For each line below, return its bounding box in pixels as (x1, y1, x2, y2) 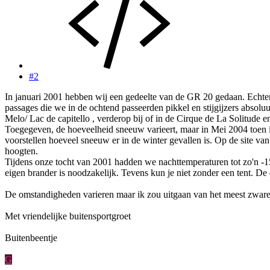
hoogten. (5, 146, 38, 157)
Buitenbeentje (5, 233, 57, 243)
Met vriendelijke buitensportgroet (5, 211, 131, 222)
